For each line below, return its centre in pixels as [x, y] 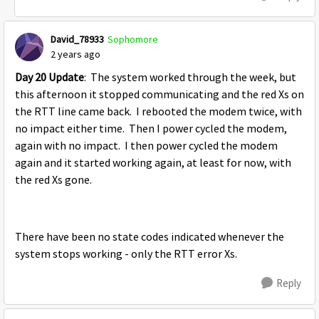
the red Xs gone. [53, 180]
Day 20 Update [49, 78]
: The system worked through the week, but [190, 78]
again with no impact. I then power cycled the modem [146, 146]
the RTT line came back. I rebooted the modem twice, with [158, 112]
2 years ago [75, 54]
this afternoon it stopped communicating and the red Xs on [159, 95]
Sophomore [133, 39]
